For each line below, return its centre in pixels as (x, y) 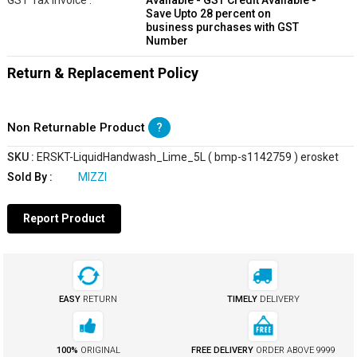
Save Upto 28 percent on (208, 14)
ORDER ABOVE (286, 350)
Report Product (64, 219)
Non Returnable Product (77, 128)
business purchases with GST (222, 27)
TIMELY (243, 299)
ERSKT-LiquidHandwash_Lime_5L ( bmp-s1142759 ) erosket (187, 157)
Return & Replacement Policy (102, 73)
